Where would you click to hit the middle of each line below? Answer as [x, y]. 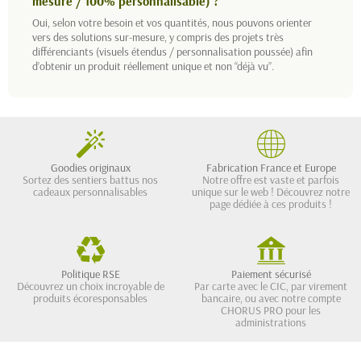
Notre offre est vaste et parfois [271, 179]
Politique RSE [90, 274]
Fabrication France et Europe [271, 167]
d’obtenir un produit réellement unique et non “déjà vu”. [153, 66]
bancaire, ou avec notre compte [271, 298]
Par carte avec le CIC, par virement [271, 286]
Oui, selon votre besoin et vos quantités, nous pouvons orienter [172, 22]
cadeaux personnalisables [90, 191]
